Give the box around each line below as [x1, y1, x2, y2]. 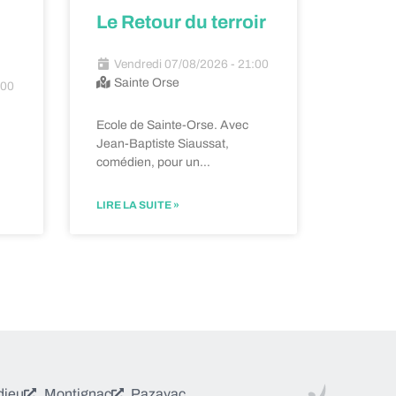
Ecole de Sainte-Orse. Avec [95, 118, 248, 132]
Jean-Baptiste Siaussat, [95, 136, 229, 150]
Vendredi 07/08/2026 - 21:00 [110, 57, 269, 71]
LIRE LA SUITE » [95, 198, 179, 211]
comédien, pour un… [95, 155, 210, 169]
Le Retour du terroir [95, 11, 266, 32]
